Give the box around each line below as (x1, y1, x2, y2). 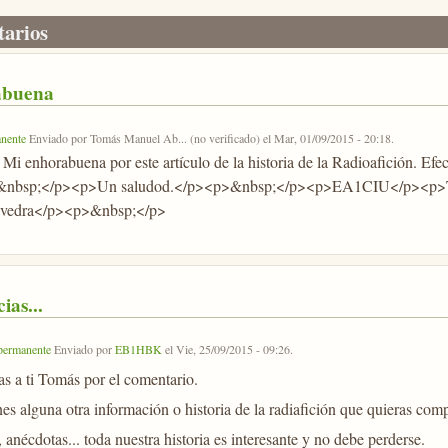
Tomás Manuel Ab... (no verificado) (89, 129, 260, 146)
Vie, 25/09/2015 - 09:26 (175, 340, 290, 357)
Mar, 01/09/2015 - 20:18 (273, 129, 391, 146)
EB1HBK (114, 340, 162, 357)
